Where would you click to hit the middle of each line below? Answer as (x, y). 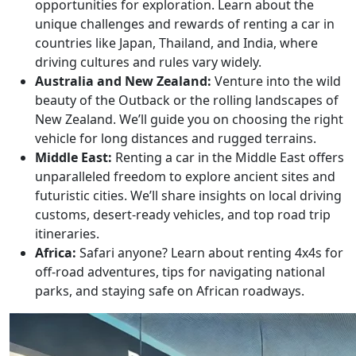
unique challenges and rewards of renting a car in (185, 23)
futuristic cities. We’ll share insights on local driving (188, 195)
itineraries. (67, 233)
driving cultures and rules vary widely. (148, 62)
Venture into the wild (276, 81)
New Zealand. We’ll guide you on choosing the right (189, 119)
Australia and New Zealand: (123, 81)
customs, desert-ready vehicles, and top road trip (183, 214)
